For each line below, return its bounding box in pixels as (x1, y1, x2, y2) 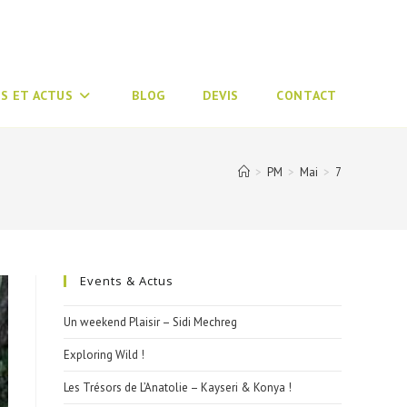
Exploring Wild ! (64, 347, 144, 362)
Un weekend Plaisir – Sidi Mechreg (64, 314, 237, 330)
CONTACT (276, 87, 337, 104)
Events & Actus (80, 273, 174, 289)
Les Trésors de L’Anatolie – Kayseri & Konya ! (64, 380, 292, 395)
